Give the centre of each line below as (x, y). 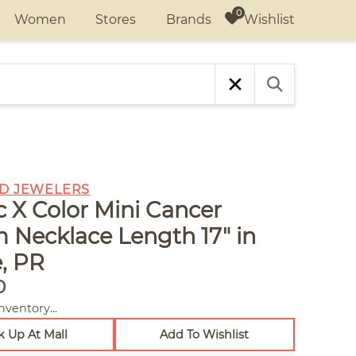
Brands (188, 19)
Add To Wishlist (205, 335)
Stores (116, 19)
